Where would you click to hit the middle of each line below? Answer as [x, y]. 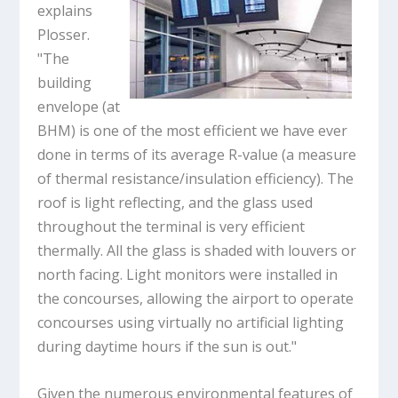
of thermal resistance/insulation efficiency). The [196, 179]
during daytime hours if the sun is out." [167, 347]
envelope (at [79, 107]
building [65, 83]
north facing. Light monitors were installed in [188, 275]
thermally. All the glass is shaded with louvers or [197, 251]
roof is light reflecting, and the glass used [175, 203]
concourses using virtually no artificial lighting [191, 323]
